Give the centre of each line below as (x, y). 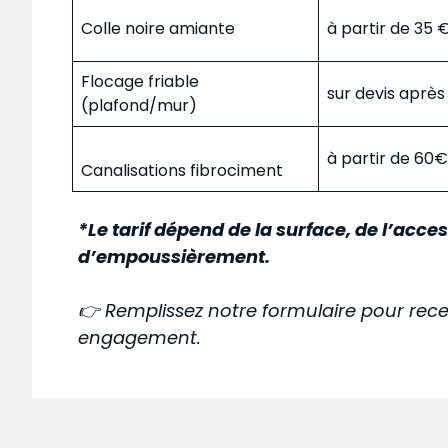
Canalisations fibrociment (182, 170)
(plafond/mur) (139, 105)
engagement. (140, 337)
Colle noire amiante (158, 28)
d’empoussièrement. (174, 256)
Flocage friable (140, 81)
